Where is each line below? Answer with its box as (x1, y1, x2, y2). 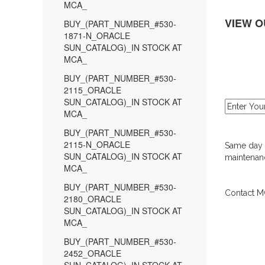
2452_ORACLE (64, 247, 121, 259)
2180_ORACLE (64, 193, 121, 205)
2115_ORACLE (64, 84, 121, 96)
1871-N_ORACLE (64, 30, 130, 41)
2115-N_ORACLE (64, 138, 130, 150)
